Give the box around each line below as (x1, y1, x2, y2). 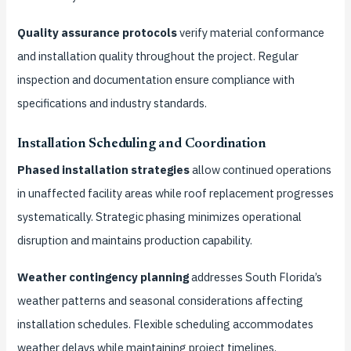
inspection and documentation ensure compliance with (16, 71, 295, 87)
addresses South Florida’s (188, 270, 322, 285)
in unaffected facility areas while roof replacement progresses (16, 186, 334, 201)
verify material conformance (176, 24, 324, 40)
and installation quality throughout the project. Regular (16, 48, 299, 63)
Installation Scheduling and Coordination (16, 137, 266, 152)
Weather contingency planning (16, 270, 189, 285)
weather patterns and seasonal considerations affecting (16, 293, 303, 309)
